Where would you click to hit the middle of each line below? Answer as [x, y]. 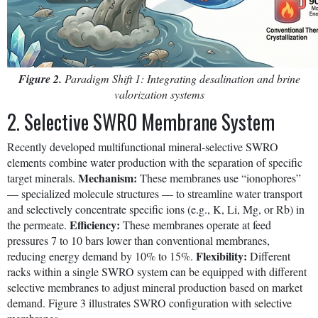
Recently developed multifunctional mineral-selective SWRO [143, 146]
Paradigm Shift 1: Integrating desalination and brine [181, 78]
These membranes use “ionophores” [219, 177]
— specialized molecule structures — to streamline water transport [155, 193]
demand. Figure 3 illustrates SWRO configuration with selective [149, 302]
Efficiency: [95, 224]
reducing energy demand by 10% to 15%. [102, 256]
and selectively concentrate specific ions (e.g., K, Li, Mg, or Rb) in [156, 209]
